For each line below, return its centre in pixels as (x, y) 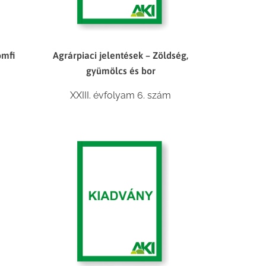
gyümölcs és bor (121, 71)
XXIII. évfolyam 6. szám (121, 96)
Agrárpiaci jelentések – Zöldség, (121, 56)
